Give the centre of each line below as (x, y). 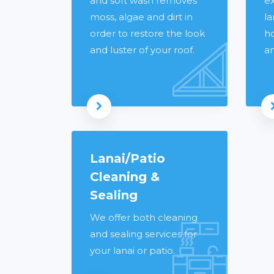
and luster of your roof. (142, 50)
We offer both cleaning (144, 217)
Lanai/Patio (128, 158)
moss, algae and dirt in (141, 17)
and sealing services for (143, 234)
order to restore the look (147, 33)
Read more (124, 114)
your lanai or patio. (132, 250)
